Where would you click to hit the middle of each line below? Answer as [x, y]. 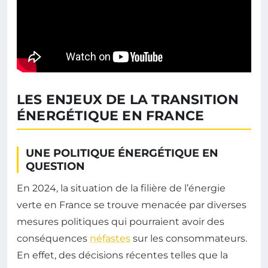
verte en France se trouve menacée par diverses [132, 205]
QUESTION [55, 167]
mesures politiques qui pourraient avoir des [121, 222]
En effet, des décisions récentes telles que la [122, 255]
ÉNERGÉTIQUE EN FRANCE [111, 116]
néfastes [110, 239]
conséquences [53, 239]
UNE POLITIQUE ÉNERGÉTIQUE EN [122, 153]
